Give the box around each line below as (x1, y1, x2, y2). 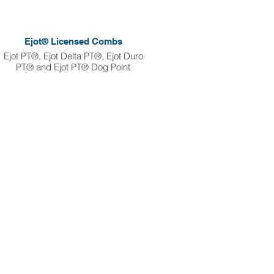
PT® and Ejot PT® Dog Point (16, 61, 130, 73)
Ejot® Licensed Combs (24, 35, 122, 46)
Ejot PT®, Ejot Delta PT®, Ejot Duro (3, 50, 143, 62)
